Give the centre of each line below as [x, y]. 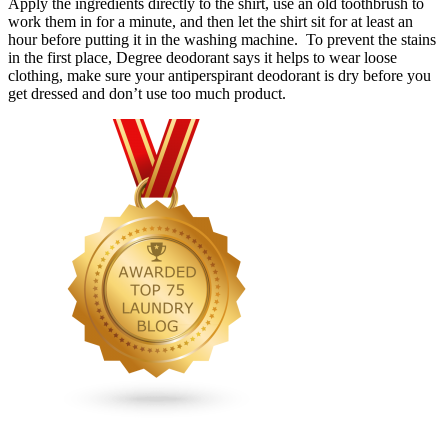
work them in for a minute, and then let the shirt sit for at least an [210, 21]
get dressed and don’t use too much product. [147, 93]
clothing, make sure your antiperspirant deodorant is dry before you [219, 75]
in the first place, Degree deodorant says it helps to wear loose [202, 57]
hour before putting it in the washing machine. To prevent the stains [222, 39]
